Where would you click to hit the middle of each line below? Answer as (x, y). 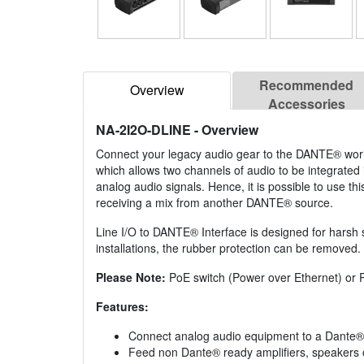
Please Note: (131, 277)
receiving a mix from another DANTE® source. (214, 203)
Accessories (306, 104)
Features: (122, 307)
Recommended (306, 85)
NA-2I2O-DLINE (143, 130)
